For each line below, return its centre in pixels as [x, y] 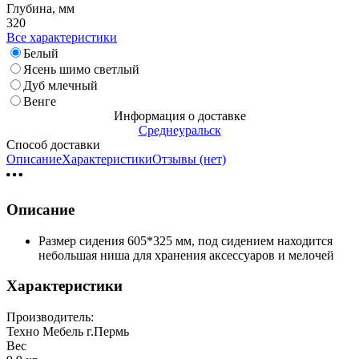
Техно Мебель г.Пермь [68, 331]
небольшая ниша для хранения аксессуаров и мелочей [186, 255]
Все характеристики [62, 38]
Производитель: [50, 317]
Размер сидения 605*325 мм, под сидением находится [186, 240]
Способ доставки [53, 145]
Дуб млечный [61, 86]
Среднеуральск [179, 131]
